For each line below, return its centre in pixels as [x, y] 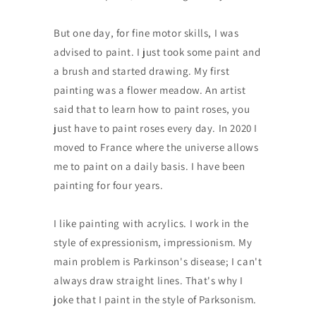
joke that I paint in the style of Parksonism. [155, 300]
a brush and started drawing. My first [141, 71]
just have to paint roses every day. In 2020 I [155, 128]
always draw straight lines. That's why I [148, 281]
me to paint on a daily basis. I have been [149, 166]
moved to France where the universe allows [156, 147]
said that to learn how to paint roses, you [152, 109]
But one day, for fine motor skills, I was [146, 33]
